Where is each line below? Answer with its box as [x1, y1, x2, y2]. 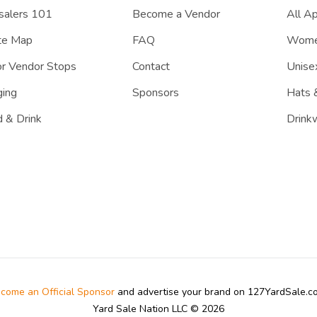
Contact [132, 58, 170, 74]
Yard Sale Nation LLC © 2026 [93, 301, 224, 316]
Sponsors [132, 84, 179, 100]
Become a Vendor [132, 6, 220, 22]
